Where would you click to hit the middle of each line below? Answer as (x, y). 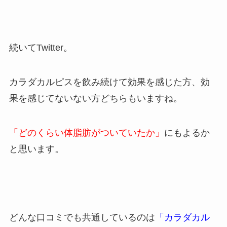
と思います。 (36, 149)
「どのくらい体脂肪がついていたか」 (86, 133)
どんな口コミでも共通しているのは (82, 218)
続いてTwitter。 (41, 48)
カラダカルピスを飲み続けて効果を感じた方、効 (109, 82)
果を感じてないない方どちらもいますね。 (96, 98)
